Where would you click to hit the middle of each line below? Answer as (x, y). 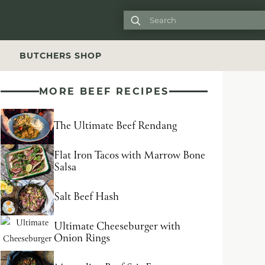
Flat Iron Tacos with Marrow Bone (130, 156)
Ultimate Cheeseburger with (117, 227)
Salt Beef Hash (86, 197)
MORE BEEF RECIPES (104, 91)
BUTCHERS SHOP (60, 56)
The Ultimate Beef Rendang (115, 126)
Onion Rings (82, 239)
